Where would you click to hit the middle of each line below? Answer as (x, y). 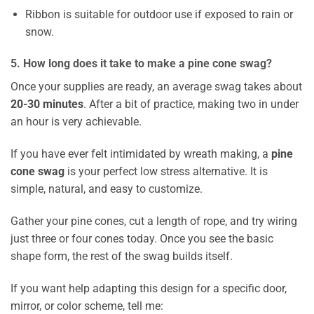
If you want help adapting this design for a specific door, (149, 288)
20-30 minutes (47, 104)
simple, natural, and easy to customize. (107, 189)
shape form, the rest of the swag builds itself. (122, 257)
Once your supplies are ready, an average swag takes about (156, 87)
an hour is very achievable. (76, 122)
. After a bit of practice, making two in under (191, 104)
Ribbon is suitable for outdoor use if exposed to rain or (159, 14)
